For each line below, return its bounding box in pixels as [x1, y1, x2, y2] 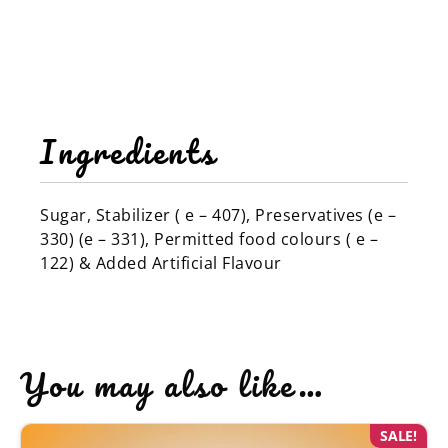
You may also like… [20, 357, 325, 411]
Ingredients [40, 124, 217, 178]
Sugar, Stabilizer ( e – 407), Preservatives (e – [40, 203, 396, 226]
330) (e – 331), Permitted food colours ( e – [40, 227, 378, 250]
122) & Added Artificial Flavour [40, 251, 282, 274]
